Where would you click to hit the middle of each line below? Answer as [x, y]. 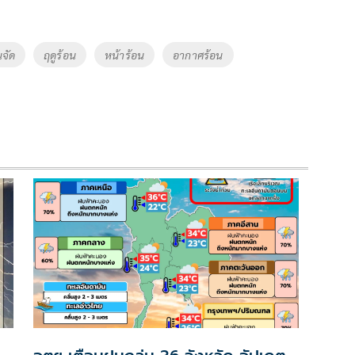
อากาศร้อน [198, 55]
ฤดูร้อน [60, 55]
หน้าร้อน [124, 55]
